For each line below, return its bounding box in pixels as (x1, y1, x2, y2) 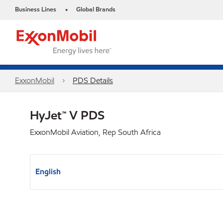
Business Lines (15, 5, 56, 14)
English (35, 166, 61, 177)
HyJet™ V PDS (30, 107, 105, 123)
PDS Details (72, 75, 113, 86)
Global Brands (76, 5, 115, 14)
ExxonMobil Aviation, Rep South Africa (30, 127, 161, 137)
